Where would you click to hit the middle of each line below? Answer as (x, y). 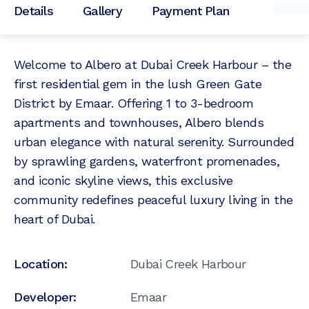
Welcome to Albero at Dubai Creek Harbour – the (152, 64)
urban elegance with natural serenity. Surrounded (154, 141)
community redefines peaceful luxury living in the (153, 199)
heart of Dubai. (54, 219)
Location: (41, 263)
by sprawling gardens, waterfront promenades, (147, 161)
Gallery (102, 10)
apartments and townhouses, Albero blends (139, 122)
